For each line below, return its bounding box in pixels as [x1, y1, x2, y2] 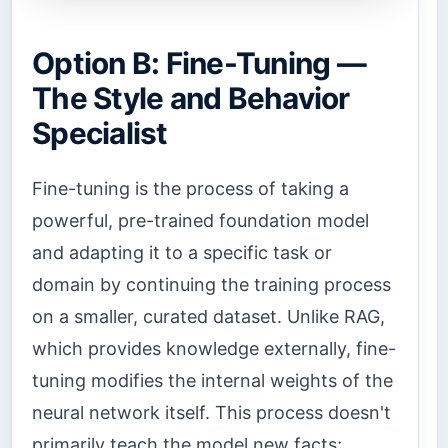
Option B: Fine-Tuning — [32, 44, 366, 81]
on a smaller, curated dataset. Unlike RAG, [32, 306, 385, 328]
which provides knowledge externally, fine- [32, 338, 396, 360]
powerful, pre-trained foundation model [32, 210, 369, 232]
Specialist [32, 114, 168, 151]
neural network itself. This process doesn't [32, 402, 391, 424]
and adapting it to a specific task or [32, 242, 332, 264]
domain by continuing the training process [32, 274, 391, 296]
